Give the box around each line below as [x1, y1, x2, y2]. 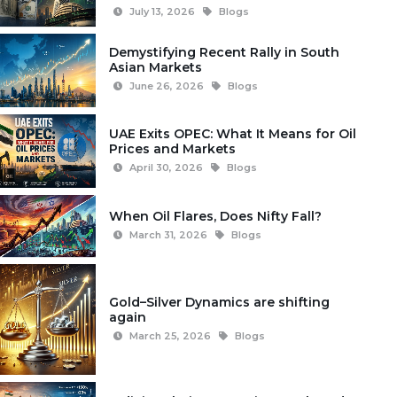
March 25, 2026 [128, 329, 211, 342]
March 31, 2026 [128, 228, 207, 241]
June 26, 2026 [128, 80, 204, 93]
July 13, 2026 [128, 5, 195, 19]
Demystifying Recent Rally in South [108, 44, 339, 61]
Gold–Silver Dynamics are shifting [108, 293, 330, 310]
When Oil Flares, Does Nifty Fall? [108, 207, 322, 224]
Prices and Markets [108, 140, 236, 157]
